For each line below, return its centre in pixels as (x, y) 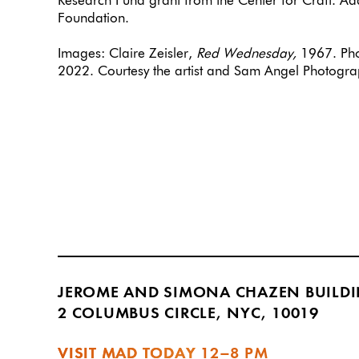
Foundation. (93, 19)
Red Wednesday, (246, 54)
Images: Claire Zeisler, (127, 54)
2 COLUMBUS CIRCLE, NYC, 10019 (188, 314)
